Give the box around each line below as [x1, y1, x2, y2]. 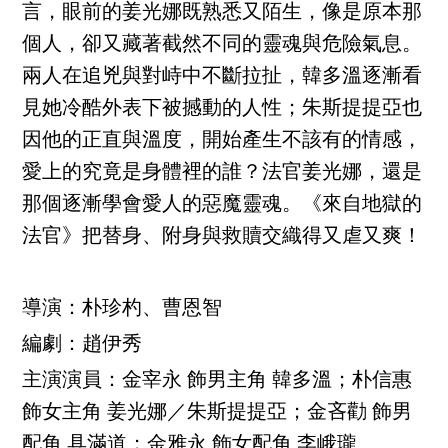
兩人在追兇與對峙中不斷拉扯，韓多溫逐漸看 [22, 67, 423, 88]
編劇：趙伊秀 [22, 335, 143, 356]
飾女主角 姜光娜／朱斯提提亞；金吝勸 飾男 [22, 403, 413, 424]
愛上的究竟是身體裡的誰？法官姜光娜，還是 [22, 163, 423, 184]
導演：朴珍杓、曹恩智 [22, 299, 223, 320]
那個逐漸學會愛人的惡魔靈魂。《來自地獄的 [22, 195, 423, 216]
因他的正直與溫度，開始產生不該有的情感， [22, 131, 423, 152]
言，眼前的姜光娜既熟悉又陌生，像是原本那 [22, 3, 423, 24]
